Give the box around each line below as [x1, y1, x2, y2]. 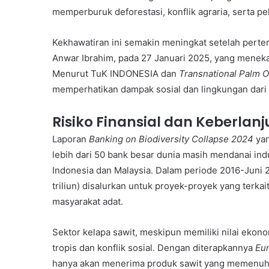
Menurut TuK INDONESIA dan [52, 68, 179, 79]
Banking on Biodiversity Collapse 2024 [89, 133, 253, 145]
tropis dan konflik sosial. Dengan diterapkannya [52, 242, 255, 253]
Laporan [52, 133, 89, 145]
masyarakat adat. [52, 196, 123, 207]
